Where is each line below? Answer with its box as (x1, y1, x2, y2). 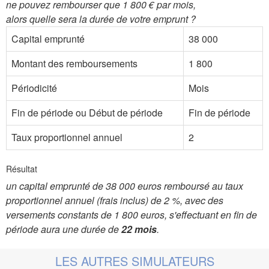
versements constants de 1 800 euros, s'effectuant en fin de (6, 208, 257, 222)
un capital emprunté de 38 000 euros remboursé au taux (6, 179, 243, 193)
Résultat (6, 163, 37, 175)
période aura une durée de (6, 222, 121, 236)
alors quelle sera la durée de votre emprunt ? (6, 12, 196, 26)
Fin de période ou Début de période (11, 106, 163, 119)
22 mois (121, 222, 157, 236)
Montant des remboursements (11, 56, 138, 70)
